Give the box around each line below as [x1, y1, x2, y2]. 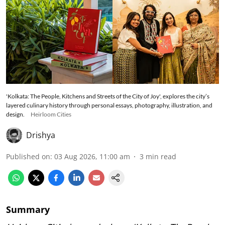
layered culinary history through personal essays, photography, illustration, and [6, 101, 212, 109]
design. [6, 110, 25, 119]
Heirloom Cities [31, 110, 71, 119]
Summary [6, 203, 50, 216]
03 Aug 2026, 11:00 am [54, 152, 130, 162]
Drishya [26, 130, 55, 141]
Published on [6, 152, 50, 162]
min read [146, 152, 176, 162]
